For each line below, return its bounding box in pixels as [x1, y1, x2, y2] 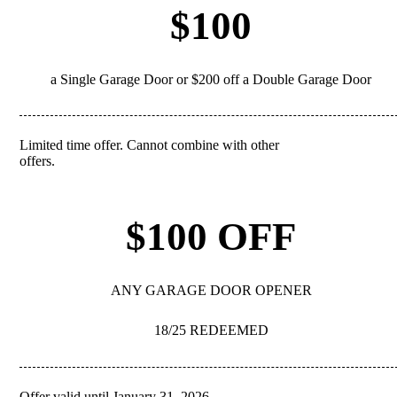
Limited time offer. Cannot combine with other [19, 136, 279, 152]
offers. [19, 152, 55, 168]
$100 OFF [126, 214, 296, 259]
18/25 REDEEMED [153, 322, 269, 338]
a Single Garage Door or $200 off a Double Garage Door [51, 71, 371, 87]
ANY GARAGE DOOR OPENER [110, 282, 312, 298]
